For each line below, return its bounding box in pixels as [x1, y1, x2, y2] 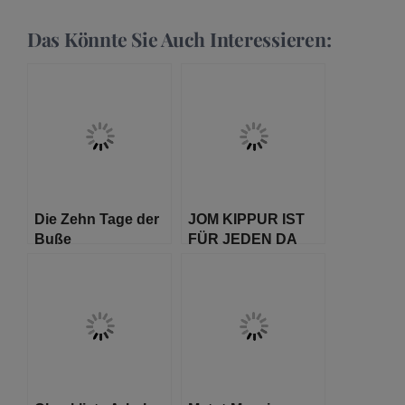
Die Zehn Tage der [34, 211, 159, 227]
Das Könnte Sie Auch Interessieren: [27, 26, 332, 52]
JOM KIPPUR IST [188, 211, 305, 227]
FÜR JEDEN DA [188, 231, 297, 247]
